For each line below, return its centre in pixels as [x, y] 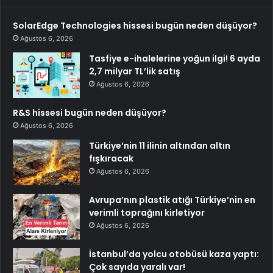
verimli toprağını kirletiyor [147, 212]
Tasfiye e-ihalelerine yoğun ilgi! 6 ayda [175, 58]
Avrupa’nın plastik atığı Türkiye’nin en [172, 200]
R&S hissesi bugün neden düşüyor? [90, 112]
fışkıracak [111, 158]
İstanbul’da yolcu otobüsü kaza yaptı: [174, 254]
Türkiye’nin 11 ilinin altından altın [160, 145]
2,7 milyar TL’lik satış [135, 71]
